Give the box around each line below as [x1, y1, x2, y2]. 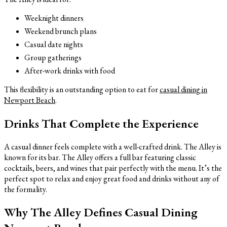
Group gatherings [24, 52, 82, 63]
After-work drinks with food [24, 65, 115, 76]
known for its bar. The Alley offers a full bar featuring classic [4, 152, 196, 163]
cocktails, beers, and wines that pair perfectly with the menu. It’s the [4, 162, 222, 173]
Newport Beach [4, 94, 55, 105]
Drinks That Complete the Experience [4, 115, 199, 131]
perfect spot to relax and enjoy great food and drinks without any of [4, 173, 219, 184]
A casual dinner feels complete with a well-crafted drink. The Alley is [4, 141, 221, 152]
